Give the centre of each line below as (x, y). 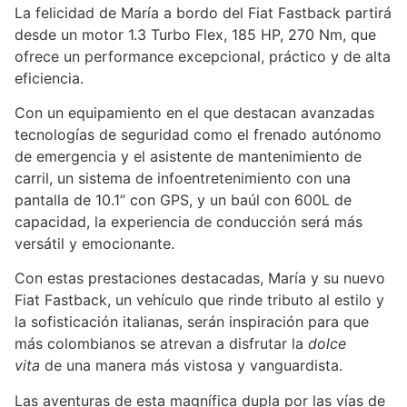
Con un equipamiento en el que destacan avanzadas (194, 113)
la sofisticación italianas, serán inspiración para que (192, 322)
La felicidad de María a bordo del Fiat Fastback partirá (203, 12)
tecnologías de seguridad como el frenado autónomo (198, 135)
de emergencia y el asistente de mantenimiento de (188, 157)
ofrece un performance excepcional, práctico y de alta (203, 56)
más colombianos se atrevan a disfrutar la (161, 344)
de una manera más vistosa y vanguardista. (196, 366)
